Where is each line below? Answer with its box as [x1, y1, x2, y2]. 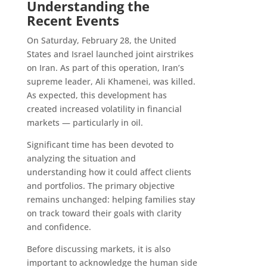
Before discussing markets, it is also [26, 243, 170, 255]
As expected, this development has [26, 89, 167, 101]
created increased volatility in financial [26, 103, 182, 115]
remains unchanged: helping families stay [26, 194, 195, 206]
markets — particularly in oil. [26, 117, 143, 129]
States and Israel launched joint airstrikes [26, 48, 194, 60]
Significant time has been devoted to [26, 139, 173, 151]
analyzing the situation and [26, 153, 136, 164]
